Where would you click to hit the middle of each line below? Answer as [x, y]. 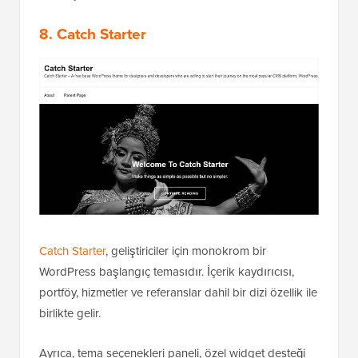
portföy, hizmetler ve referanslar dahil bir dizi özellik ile [178, 292]
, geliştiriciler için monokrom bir [186, 251]
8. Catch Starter [93, 34]
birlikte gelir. [70, 313]
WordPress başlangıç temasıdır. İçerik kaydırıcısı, [167, 271]
